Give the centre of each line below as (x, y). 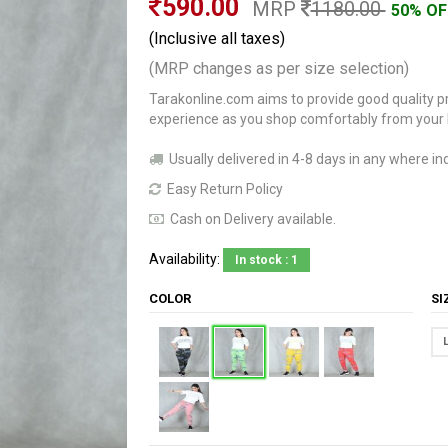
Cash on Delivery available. (251, 218)
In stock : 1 (266, 259)
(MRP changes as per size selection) (278, 68)
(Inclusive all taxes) (216, 38)
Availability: (185, 258)
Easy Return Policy (223, 188)
